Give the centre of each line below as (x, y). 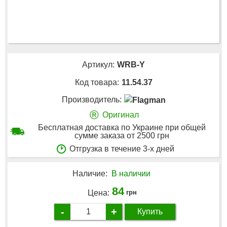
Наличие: (90, 173)
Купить (150, 212)
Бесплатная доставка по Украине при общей (122, 127)
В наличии (131, 173)
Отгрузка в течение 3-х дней (122, 149)
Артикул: (98, 64)
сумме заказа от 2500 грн (122, 135)
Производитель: (91, 100)
